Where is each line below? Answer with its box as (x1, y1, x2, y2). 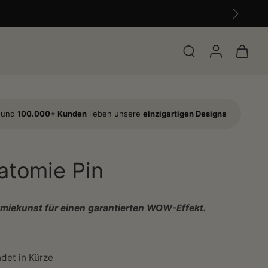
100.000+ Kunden (17, 109, 87, 118)
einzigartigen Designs (143, 109, 226, 118)
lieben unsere (87, 109, 143, 118)
